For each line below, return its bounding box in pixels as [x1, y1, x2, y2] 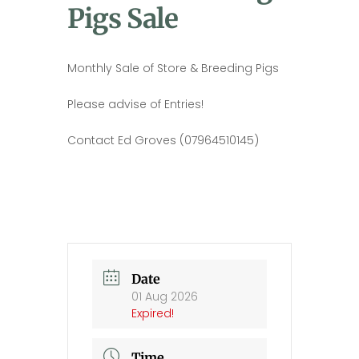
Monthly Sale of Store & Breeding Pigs [67, 59, 279, 76]
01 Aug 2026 [131, 288, 198, 305]
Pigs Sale [67, 2, 178, 35]
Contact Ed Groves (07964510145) [67, 131, 259, 148]
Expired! [131, 305, 174, 321]
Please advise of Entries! [67, 95, 204, 112]
